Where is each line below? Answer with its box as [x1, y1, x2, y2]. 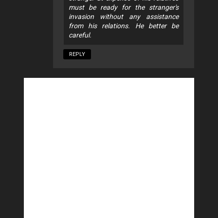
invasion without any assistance [69, 12, 179, 20]
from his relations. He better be [69, 21, 179, 30]
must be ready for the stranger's [69, 3, 179, 11]
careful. [69, 31, 91, 39]
